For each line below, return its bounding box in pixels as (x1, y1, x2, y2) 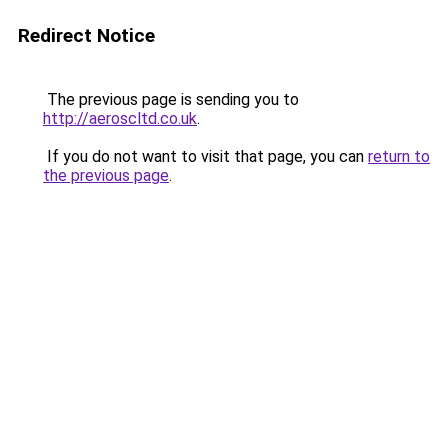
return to (368, 147, 430, 166)
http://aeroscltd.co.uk (43, 109, 197, 128)
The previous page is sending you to (43, 90, 299, 109)
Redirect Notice (18, 24, 155, 47)
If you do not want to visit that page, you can (43, 147, 368, 166)
